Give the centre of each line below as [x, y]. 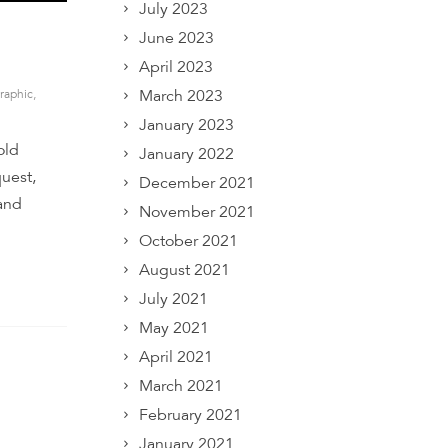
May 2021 [174, 328]
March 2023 [181, 96]
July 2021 [173, 299]
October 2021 [188, 241]
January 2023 [186, 125]
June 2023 [176, 38]
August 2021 [184, 270]
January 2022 [186, 154]
